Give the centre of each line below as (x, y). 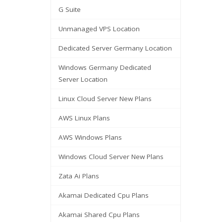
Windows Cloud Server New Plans (111, 157)
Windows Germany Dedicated (105, 67)
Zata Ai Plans (79, 176)
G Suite (70, 9)
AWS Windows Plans (90, 137)
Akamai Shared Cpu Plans (99, 215)
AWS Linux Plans (84, 118)
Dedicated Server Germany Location (115, 48)
